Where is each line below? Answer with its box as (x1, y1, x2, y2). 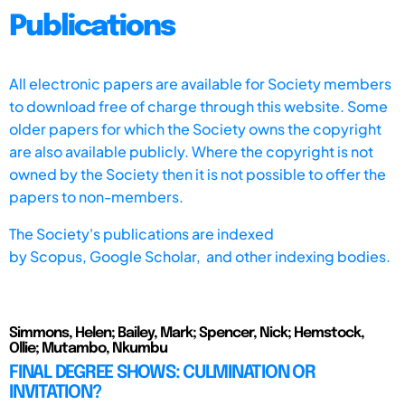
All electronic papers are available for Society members (9, 73, 391, 93)
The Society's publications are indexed (9, 223, 274, 243)
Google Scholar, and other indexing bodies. (89, 246, 391, 266)
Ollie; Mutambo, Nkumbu (9, 340, 167, 356)
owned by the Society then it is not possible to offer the (9, 164, 386, 184)
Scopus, (30, 246, 89, 266)
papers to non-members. (9, 186, 184, 206)
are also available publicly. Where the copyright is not (9, 141, 373, 161)
